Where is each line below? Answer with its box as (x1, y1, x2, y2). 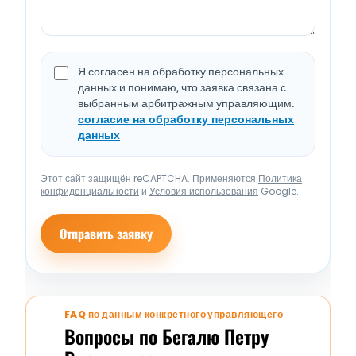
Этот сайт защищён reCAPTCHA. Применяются (41, 172, 258, 186)
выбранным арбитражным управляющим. (78, 95, 295, 113)
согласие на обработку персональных (78, 111, 294, 129)
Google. (258, 184, 299, 199)
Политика (258, 172, 302, 186)
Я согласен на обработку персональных (78, 64, 284, 81)
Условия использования (149, 184, 258, 199)
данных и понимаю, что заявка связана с (78, 79, 286, 97)
